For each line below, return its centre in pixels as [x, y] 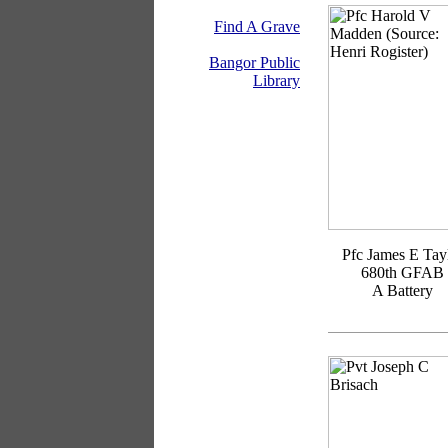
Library [276, 80]
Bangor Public [254, 62]
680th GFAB [403, 272]
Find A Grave [257, 26]
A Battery [403, 290]
